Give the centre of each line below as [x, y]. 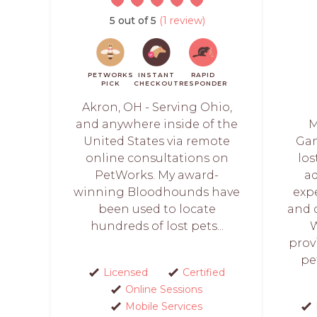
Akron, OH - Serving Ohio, [157, 107]
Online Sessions [164, 289]
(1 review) [180, 21]
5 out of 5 [133, 21]
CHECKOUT [156, 83]
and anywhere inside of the [157, 124]
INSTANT [156, 75]
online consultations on [157, 158]
